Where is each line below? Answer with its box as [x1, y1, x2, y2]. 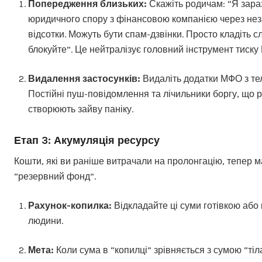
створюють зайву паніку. [28, 104, 133, 115]
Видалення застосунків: [28, 73, 140, 84]
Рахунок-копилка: [28, 200, 112, 211]
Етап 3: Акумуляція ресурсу [14, 134, 160, 147]
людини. [28, 215, 63, 226]
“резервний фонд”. [14, 171, 96, 182]
